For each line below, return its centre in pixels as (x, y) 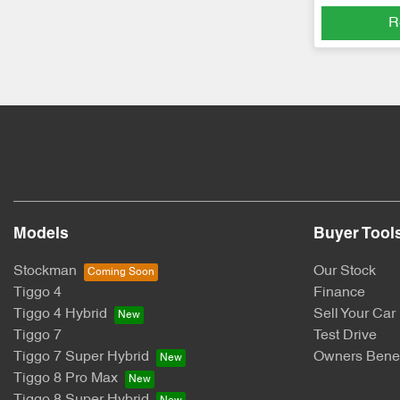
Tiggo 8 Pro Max (66, 379)
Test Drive (345, 336)
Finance (339, 293)
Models (41, 235)
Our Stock (345, 272)
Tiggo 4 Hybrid (60, 315)
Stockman (45, 272)
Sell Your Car (354, 315)
